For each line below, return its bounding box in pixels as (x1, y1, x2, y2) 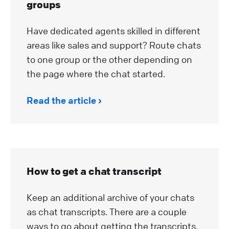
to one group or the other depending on (27, 54, 192, 65)
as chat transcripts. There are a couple (27, 206, 187, 218)
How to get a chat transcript (27, 165, 162, 178)
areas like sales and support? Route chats (27, 39, 201, 51)
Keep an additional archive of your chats (27, 192, 194, 203)
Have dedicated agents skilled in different (27, 25, 200, 37)
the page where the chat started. (27, 68, 165, 80)
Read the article (27, 95, 96, 106)
